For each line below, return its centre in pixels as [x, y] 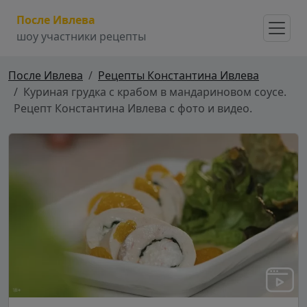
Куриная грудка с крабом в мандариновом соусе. [155, 92]
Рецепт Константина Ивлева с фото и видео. [133, 108]
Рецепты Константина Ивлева [179, 75]
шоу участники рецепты [81, 36]
